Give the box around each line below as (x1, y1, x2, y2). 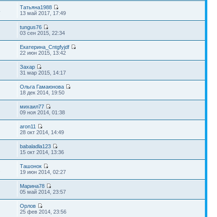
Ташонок (20, 163, 42, 169)
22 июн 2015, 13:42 (20, 50, 66, 56)
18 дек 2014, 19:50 (20, 90, 65, 95)
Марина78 (20, 183, 45, 189)
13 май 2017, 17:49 (20, 10, 66, 16)
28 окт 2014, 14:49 (20, 129, 64, 135)
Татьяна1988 (20, 4, 52, 10)
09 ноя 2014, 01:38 (20, 109, 65, 115)
